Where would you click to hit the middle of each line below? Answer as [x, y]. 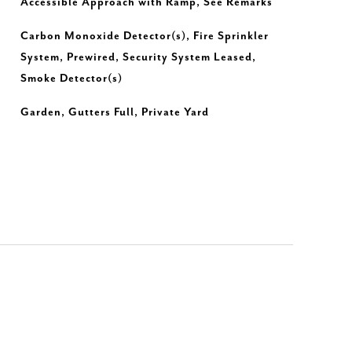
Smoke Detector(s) [71, 79]
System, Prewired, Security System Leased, [138, 57]
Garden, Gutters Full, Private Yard [114, 112]
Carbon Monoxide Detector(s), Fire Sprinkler [144, 36]
